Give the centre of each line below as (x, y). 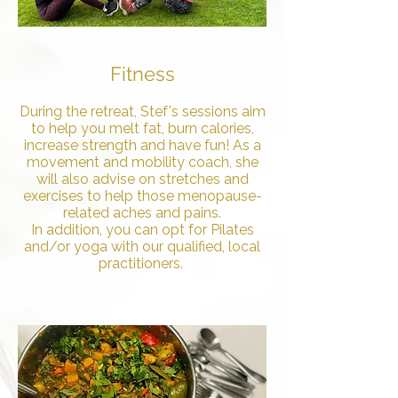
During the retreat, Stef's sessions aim (142, 111)
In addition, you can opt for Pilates (142, 230)
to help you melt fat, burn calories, (142, 128)
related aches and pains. (142, 213)
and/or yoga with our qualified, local (142, 247)
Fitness (142, 74)
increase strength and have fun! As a (142, 145)
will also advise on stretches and (142, 179)
